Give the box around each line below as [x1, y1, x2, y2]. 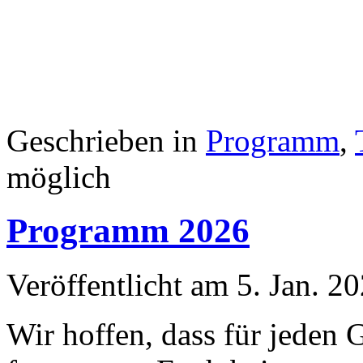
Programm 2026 [6, 211, 250, 250]
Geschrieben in [6, 122, 206, 158]
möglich [6, 159, 111, 194]
